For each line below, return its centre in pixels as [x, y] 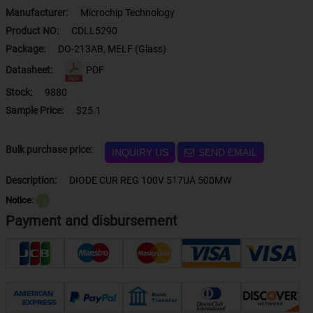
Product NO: [32, 31]
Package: [26, 49]
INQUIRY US [140, 152]
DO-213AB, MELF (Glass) [112, 49]
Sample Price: [34, 110]
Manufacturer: [37, 13]
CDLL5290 [94, 31]
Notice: [19, 200]
